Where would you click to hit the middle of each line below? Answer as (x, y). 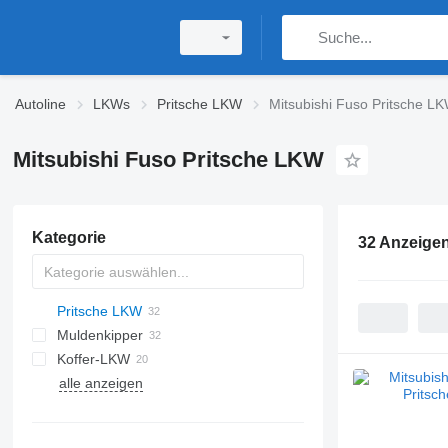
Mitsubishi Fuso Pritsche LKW (168, 159)
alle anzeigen (100, 383)
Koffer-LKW (93, 359)
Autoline (40, 104)
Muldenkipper (99, 335)
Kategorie (68, 237)
